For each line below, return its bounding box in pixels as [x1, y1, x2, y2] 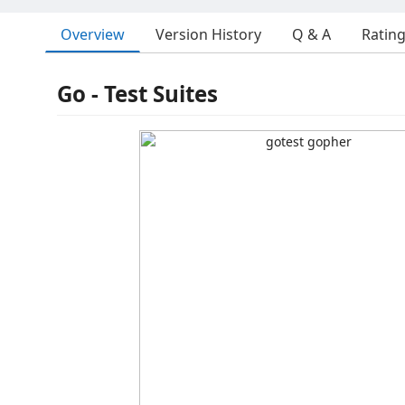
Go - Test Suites [57, 79, 218, 108]
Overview [61, 24, 125, 44]
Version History [155, 24, 261, 44]
